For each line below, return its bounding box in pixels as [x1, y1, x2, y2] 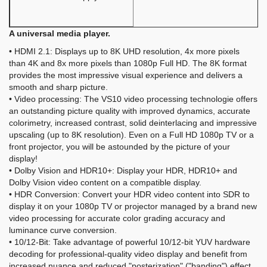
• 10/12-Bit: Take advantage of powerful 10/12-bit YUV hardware [9, 237, 250, 247]
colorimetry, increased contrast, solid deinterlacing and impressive [9, 118, 257, 128]
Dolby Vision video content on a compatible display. [9, 178, 201, 187]
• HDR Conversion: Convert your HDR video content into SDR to [9, 190, 250, 199]
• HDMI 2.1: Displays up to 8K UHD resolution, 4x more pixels [9, 46, 240, 56]
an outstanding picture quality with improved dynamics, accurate [9, 106, 250, 116]
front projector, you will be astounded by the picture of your [9, 142, 230, 151]
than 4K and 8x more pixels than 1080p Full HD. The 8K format [9, 58, 247, 68]
